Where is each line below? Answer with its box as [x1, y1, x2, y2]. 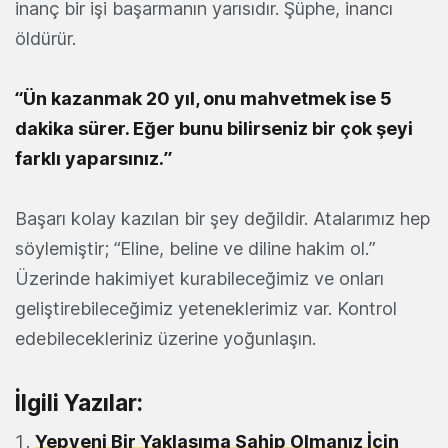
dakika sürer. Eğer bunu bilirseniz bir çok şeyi [15, 118, 413, 140]
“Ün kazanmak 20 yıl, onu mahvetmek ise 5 [15, 88, 392, 110]
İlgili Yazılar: [15, 389, 143, 417]
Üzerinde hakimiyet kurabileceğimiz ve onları [15, 268, 384, 290]
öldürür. [15, 28, 76, 50]
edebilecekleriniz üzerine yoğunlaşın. [15, 328, 316, 350]
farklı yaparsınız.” [15, 148, 172, 170]
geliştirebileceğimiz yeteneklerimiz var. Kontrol [15, 298, 397, 320]
